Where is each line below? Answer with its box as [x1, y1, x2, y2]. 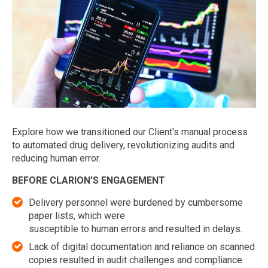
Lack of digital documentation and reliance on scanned [29, 241, 255, 253]
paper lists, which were [29, 210, 127, 222]
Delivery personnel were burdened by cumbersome [29, 197, 243, 209]
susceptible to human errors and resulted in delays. [29, 223, 242, 235]
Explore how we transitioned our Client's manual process [12, 126, 248, 138]
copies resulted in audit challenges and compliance [29, 254, 242, 266]
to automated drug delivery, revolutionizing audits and [12, 139, 234, 151]
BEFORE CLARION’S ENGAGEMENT [12, 175, 165, 187]
